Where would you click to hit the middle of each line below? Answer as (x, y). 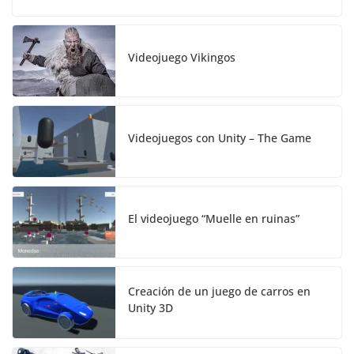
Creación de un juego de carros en (219, 291)
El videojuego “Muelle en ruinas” (214, 219)
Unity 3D (151, 307)
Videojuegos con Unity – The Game (220, 138)
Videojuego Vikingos (182, 58)
